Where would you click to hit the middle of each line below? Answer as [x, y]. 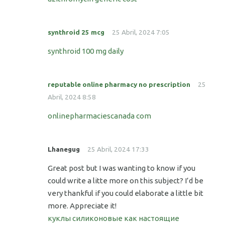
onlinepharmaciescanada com [99, 116]
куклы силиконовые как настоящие [114, 218]
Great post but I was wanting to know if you [122, 168]
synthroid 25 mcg [76, 32]
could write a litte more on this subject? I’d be [126, 181]
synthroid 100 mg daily [86, 51]
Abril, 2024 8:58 [72, 97]
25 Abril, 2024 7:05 [141, 32]
